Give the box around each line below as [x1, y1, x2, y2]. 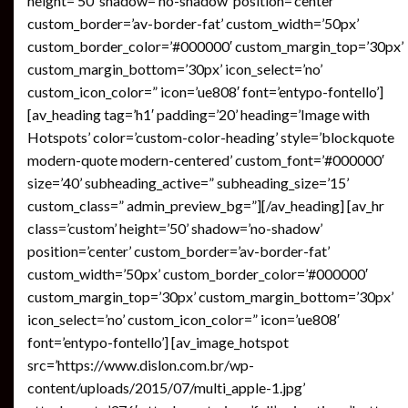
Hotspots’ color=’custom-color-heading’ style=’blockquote [27, 128, 394, 146]
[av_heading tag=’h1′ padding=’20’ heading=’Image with [27, 106, 370, 123]
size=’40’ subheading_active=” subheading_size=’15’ [27, 174, 349, 191]
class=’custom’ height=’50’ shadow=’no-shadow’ [27, 219, 322, 237]
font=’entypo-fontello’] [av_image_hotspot [27, 333, 289, 351]
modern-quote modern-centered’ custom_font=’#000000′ [27, 151, 384, 168]
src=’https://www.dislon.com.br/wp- [27, 356, 254, 373]
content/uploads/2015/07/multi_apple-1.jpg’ [27, 379, 305, 396]
